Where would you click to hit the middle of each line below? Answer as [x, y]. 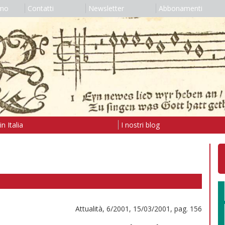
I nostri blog [140, 125]
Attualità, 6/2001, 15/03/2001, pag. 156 [139, 208]
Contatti [40, 8]
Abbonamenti [180, 8]
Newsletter [106, 8]
